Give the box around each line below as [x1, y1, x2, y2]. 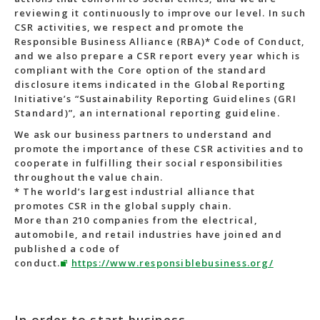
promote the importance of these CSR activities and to [14, 142, 304, 155]
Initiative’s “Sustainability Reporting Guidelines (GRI [14, 92, 296, 105]
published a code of [14, 242, 120, 255]
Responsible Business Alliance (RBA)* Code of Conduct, [14, 35, 306, 48]
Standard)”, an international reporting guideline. [14, 106, 280, 119]
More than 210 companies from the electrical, [14, 214, 258, 226]
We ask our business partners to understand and [14, 128, 273, 141]
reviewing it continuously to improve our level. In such [14, 6, 306, 19]
